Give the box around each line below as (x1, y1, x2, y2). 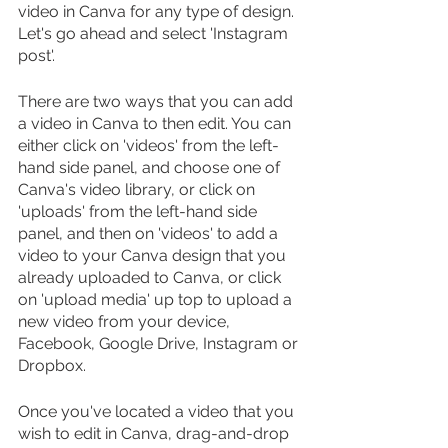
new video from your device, (18, 311, 234, 331)
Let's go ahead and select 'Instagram (18, 23, 292, 43)
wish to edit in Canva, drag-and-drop (18, 423, 293, 443)
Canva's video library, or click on (18, 179, 259, 199)
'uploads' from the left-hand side (18, 201, 261, 221)
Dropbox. (18, 355, 86, 375)
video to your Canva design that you (18, 245, 290, 265)
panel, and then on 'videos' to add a (18, 223, 282, 243)
